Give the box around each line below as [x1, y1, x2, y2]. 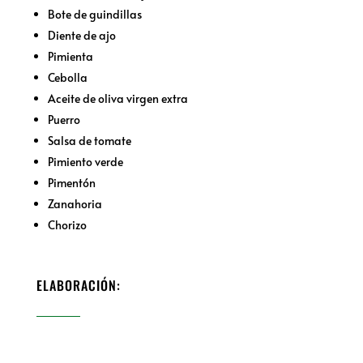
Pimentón [47, 174, 96, 190]
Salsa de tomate [47, 132, 131, 148]
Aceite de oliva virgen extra [47, 90, 188, 106]
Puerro [47, 111, 80, 127]
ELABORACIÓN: [36, 275, 125, 295]
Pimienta [47, 48, 93, 64]
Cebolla [47, 69, 88, 85]
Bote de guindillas [47, 6, 142, 22]
